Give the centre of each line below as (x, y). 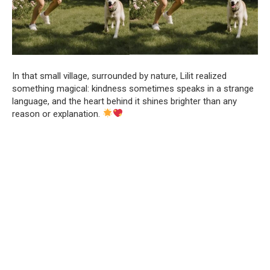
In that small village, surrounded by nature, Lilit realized (119, 76)
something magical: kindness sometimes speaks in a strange (133, 88)
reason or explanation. (57, 114)
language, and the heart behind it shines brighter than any (124, 101)
